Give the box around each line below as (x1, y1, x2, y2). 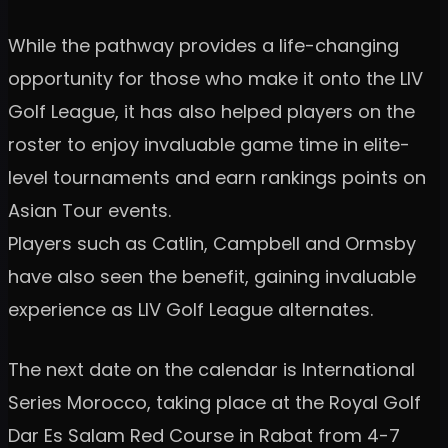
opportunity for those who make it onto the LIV (8, 65, 423, 91)
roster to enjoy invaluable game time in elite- (8, 131, 410, 157)
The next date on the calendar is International (8, 356, 415, 382)
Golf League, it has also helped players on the (8, 98, 415, 124)
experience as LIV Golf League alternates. (8, 296, 373, 322)
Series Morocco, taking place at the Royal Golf (8, 389, 421, 415)
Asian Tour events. (8, 197, 171, 223)
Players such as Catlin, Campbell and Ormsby (8, 230, 416, 256)
